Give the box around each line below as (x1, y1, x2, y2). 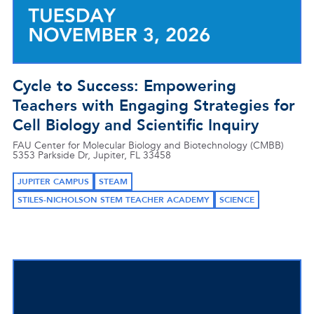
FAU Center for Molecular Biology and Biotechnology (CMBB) (13, 139, 284, 152)
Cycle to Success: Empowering (13, 76, 236, 97)
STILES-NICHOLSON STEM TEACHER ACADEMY (18, 194, 210, 205)
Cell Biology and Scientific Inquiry (13, 115, 259, 136)
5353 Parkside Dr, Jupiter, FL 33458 (13, 149, 171, 162)
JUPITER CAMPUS (18, 176, 89, 187)
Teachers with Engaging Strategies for (13, 95, 295, 116)
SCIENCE (219, 194, 254, 205)
